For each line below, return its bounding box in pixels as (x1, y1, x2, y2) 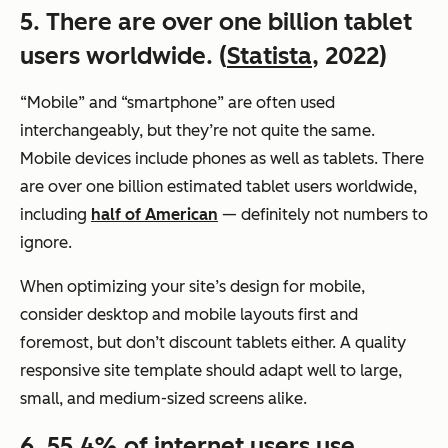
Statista (227, 41, 312, 71)
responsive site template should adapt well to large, (20, 361, 402, 381)
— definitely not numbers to (218, 205, 428, 225)
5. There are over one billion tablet (20, 7, 412, 37)
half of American (91, 205, 218, 225)
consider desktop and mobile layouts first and (20, 305, 358, 325)
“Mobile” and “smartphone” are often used (20, 93, 335, 113)
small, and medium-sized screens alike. (20, 389, 307, 409)
